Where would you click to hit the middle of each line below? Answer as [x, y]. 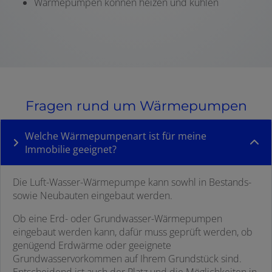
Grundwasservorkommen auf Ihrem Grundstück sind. [127, 259]
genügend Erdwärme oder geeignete [92, 246]
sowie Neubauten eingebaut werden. [93, 196]
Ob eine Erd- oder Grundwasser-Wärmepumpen [117, 219]
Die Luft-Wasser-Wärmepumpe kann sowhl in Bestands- [132, 182]
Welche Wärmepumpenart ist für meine [116, 136]
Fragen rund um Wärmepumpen [136, 106]
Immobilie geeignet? [71, 150]
